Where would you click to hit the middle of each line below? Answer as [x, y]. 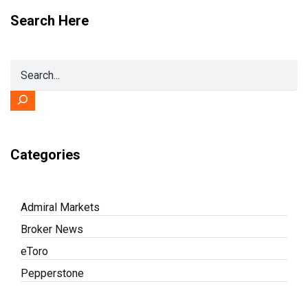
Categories [45, 155]
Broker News [52, 229]
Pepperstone [52, 273]
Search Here [49, 21]
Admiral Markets [60, 207]
